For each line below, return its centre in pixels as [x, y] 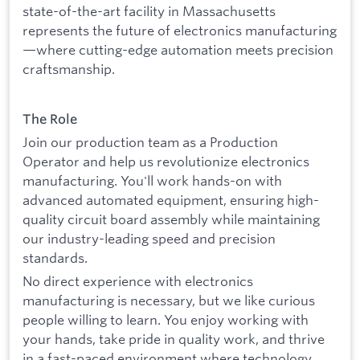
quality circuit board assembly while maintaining [171, 219]
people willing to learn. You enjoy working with [166, 320]
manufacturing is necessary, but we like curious [169, 301]
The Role [50, 119]
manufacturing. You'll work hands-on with [152, 180]
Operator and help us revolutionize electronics [166, 161]
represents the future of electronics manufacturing [180, 30]
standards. [55, 257]
